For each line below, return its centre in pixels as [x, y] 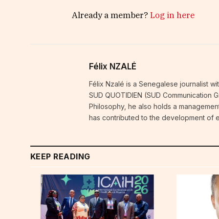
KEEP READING [60, 157]
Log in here [172, 15]
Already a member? [111, 15]
